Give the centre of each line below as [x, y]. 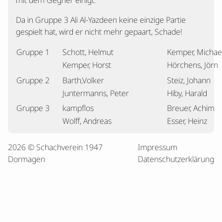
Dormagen [27, 159]
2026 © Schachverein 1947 [55, 147]
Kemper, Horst [87, 65]
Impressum [158, 147]
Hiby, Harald [187, 93]
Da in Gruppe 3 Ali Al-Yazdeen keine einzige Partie [101, 20]
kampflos [78, 108]
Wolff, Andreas [87, 121]
